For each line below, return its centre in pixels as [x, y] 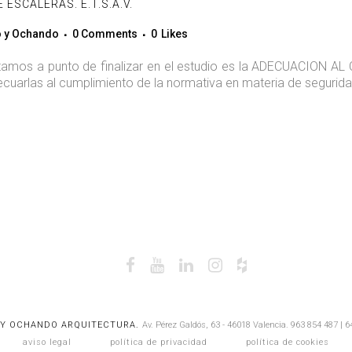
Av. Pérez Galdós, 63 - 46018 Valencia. [216, 325]
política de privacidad [159, 342]
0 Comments [105, 34]
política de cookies [288, 342]
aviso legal [47, 342]
